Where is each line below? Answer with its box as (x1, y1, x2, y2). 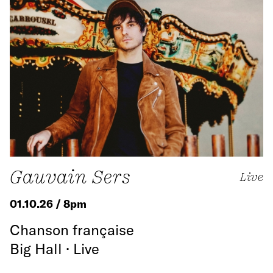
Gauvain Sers (10, 166, 131, 188)
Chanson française (10, 221, 134, 239)
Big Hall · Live (10, 239, 99, 258)
